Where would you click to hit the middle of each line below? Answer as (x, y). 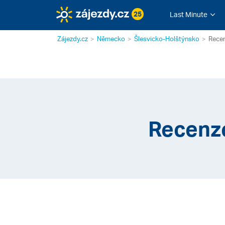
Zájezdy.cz (73, 39)
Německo (111, 39)
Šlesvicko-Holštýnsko (167, 39)
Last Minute (188, 14)
